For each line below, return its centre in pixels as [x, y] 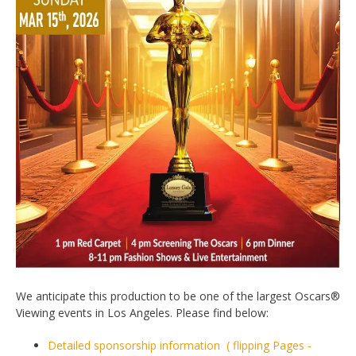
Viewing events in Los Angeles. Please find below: [142, 313]
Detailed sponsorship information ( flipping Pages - [180, 346]
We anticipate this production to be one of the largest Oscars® [178, 296]
